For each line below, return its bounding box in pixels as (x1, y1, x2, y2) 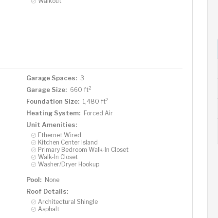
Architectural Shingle (37, 198, 98, 205)
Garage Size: (26, 85, 67, 93)
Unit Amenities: (26, 120, 77, 128)
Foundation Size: (26, 97, 79, 105)
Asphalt (37, 205, 59, 213)
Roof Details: (26, 187, 68, 195)
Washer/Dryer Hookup (37, 160, 99, 168)
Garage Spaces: (26, 73, 77, 82)
